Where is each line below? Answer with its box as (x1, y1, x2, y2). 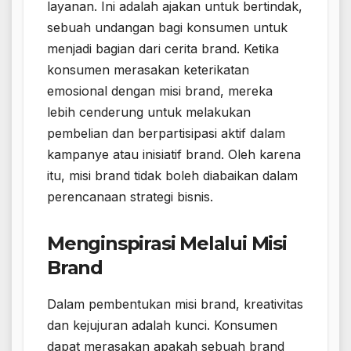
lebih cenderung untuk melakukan (47, 103, 251, 120)
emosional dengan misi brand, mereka (47, 82, 273, 99)
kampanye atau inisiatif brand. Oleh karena (47, 146, 301, 162)
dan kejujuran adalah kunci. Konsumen (47, 317, 277, 333)
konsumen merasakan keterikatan (47, 61, 249, 78)
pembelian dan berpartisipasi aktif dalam (47, 125, 285, 141)
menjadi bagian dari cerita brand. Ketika (47, 40, 279, 56)
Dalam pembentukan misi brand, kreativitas (47, 295, 303, 312)
